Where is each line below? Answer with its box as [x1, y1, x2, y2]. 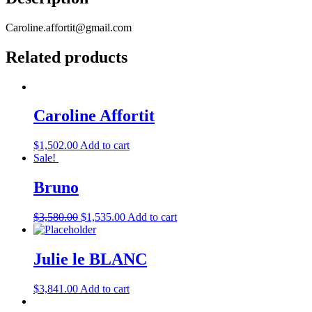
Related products [6, 47, 127, 66]
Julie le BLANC [33, 250, 147, 269]
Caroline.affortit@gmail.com [6, 21, 132, 33]
